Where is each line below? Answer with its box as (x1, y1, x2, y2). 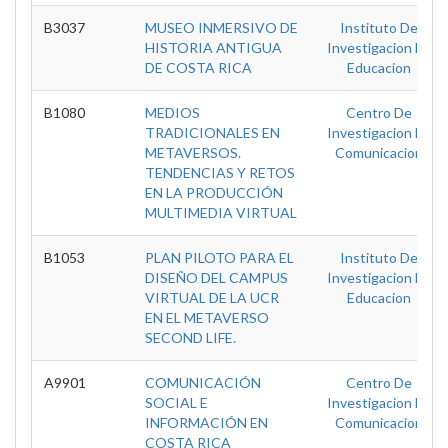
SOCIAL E (145, 394, 208, 411)
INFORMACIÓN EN (145, 414, 268, 431)
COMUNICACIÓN (145, 374, 261, 391)
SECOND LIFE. (145, 329, 236, 346)
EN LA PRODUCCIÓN (145, 184, 283, 201)
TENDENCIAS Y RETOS (145, 164, 295, 181)
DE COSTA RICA (145, 59, 252, 76)
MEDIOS (145, 104, 200, 121)
